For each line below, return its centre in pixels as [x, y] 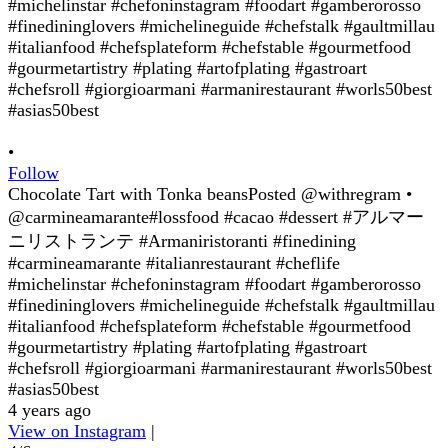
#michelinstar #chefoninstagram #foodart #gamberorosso [214, 284]
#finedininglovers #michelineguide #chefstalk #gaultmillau [221, 305]
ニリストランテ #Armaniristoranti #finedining [182, 241]
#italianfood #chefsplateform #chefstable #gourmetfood [209, 326]
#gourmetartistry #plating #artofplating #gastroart [187, 347]
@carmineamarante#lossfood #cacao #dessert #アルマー [216, 217]
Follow [33, 173]
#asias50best [53, 389]
